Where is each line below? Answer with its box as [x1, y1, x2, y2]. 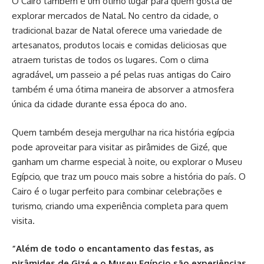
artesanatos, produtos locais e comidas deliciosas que [12, 39, 227, 51]
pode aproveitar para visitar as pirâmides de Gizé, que [12, 141, 227, 153]
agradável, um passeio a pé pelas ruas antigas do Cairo [12, 69, 231, 80]
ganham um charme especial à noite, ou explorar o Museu [12, 156, 242, 167]
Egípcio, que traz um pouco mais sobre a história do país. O [12, 170, 246, 182]
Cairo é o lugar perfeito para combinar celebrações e [12, 185, 222, 197]
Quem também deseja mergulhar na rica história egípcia [12, 126, 235, 138]
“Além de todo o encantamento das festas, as [12, 243, 214, 254]
